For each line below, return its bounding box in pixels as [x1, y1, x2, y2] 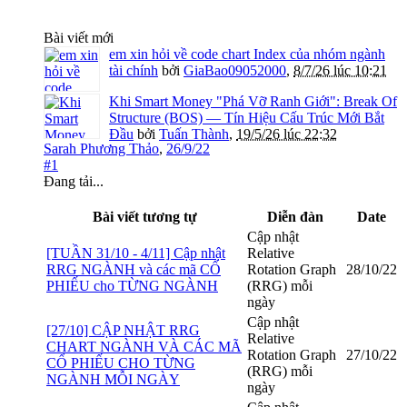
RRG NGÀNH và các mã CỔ [46, 262, 221, 278]
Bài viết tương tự [93, 209, 197, 225]
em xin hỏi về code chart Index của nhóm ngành [109, 46, 385, 63]
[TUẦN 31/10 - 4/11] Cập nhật [46, 245, 225, 262]
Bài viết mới [44, 30, 114, 46]
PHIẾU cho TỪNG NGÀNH [46, 278, 218, 294]
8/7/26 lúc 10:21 [293, 63, 387, 79]
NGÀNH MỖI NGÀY [46, 372, 180, 388]
